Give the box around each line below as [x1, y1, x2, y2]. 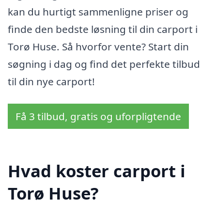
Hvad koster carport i [8, 159, 186, 183]
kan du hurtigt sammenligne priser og [8, 4, 188, 18]
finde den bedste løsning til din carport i [8, 22, 198, 36]
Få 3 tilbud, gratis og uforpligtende [15, 109, 181, 123]
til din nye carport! [8, 74, 95, 88]
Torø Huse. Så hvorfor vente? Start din [8, 39, 189, 53]
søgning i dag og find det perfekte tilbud [8, 57, 200, 71]
